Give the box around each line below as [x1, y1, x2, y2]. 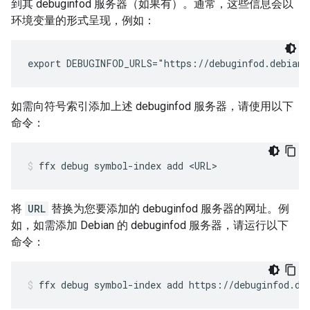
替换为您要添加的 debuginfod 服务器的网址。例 [48, 202, 289, 216]
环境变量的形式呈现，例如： [11, 14, 155, 28]
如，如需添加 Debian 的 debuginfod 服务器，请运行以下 [11, 219, 289, 232]
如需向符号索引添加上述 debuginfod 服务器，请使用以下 [11, 100, 293, 113]
